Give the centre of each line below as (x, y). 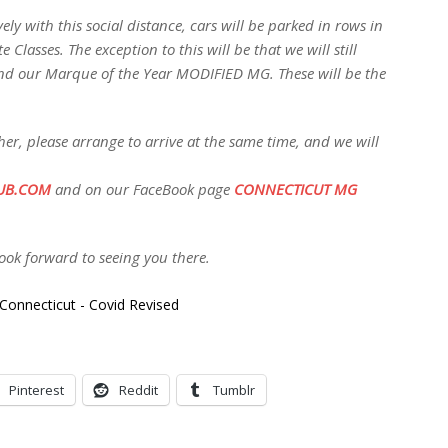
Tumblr (234, 390)
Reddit (138, 390)
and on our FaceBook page (142, 189)
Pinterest (36, 390)
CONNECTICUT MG (295, 189)
